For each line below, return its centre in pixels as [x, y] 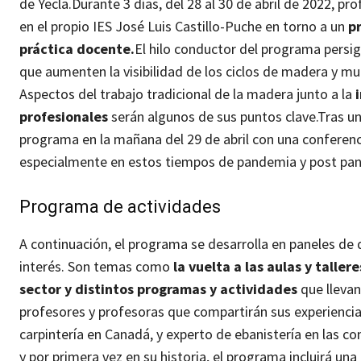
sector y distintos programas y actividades [158, 289]
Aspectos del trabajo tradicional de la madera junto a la [187, 94]
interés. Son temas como [95, 267]
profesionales [64, 117]
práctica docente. [77, 49]
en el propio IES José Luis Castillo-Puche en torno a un [184, 27]
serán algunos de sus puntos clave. [213, 117]
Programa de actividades [120, 207]
